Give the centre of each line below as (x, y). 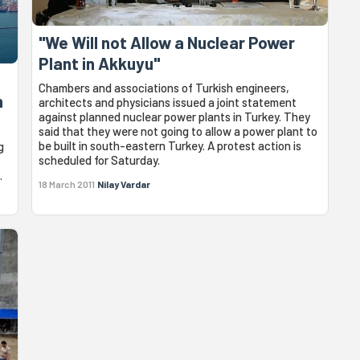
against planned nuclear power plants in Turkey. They (175, 116)
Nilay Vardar (124, 184)
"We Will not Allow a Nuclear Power (167, 42)
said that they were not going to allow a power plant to (178, 131)
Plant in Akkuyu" (100, 63)
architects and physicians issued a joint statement (168, 102)
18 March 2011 (67, 184)
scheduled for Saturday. (100, 160)
